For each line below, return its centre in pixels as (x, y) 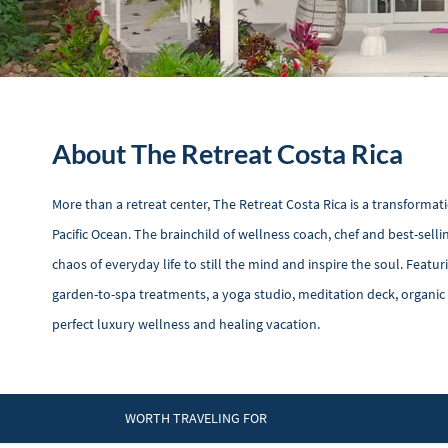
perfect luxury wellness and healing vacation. (186, 324)
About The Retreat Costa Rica (227, 153)
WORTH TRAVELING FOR (195, 418)
